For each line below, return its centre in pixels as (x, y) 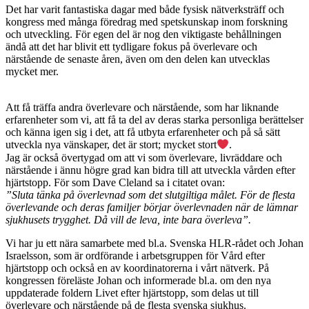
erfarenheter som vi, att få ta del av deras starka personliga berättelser (154, 120)
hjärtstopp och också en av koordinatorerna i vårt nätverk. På (137, 268)
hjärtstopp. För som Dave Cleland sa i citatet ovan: (115, 182)
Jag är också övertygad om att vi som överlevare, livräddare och (144, 157)
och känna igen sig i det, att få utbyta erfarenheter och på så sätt (143, 132)
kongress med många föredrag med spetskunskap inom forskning (147, 22)
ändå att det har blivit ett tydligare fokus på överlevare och (131, 47)
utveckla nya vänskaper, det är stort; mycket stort (111, 145)
